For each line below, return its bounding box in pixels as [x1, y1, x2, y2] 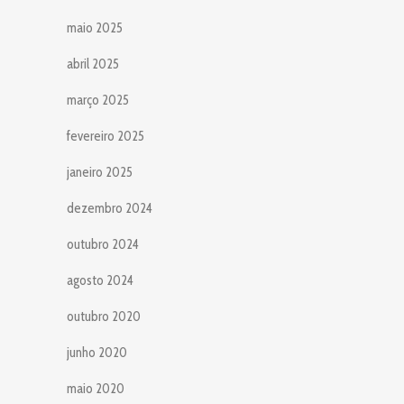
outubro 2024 [67, 235, 139, 252]
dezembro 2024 [67, 199, 152, 216]
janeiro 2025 [67, 163, 133, 180]
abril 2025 [67, 55, 119, 72]
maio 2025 [67, 19, 123, 36]
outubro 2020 [67, 308, 141, 325]
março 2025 [67, 91, 129, 108]
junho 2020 [67, 344, 127, 361]
